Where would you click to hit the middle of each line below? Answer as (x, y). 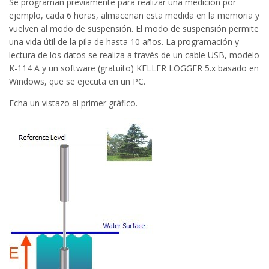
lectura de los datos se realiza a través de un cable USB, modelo (134, 55)
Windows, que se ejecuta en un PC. (77, 81)
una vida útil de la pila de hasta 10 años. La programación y (124, 41)
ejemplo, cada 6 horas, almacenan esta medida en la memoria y (134, 15)
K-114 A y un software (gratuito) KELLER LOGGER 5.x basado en (134, 68)
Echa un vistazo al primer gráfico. (73, 103)
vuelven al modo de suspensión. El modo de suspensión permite (134, 28)
